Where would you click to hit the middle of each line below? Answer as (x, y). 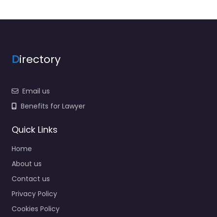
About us (27, 163)
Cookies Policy (36, 209)
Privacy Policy (34, 194)
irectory (40, 59)
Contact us (31, 178)
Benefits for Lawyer (53, 106)
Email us (36, 91)
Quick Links (35, 129)
